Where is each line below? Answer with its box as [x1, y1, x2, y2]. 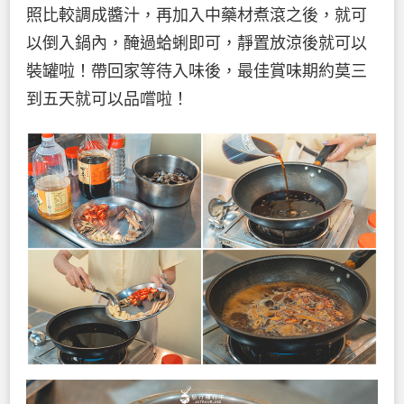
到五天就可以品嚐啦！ [26, 90, 188, 109]
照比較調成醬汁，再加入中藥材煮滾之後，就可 [26, 6, 367, 25]
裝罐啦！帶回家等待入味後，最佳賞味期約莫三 [26, 62, 367, 81]
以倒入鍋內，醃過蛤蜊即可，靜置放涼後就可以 [26, 34, 367, 53]
